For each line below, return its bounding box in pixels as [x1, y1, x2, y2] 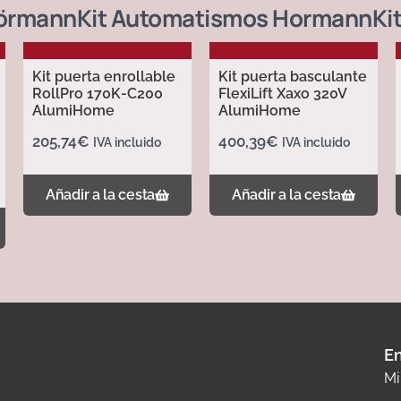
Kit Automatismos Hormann [76, 2, 372, 35]
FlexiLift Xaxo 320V [218, 85, 347, 103]
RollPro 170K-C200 [31, 85, 163, 103]
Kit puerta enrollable [31, 68, 175, 86]
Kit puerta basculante [218, 68, 367, 86]
